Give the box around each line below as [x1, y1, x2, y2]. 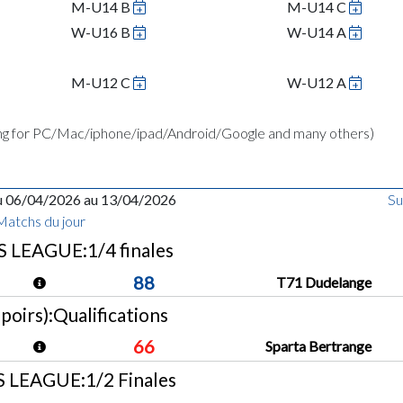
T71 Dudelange [276, 273, 372, 291]
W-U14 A [287, 23, 346, 40]
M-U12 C [71, 74, 130, 91]
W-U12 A [287, 74, 346, 91]
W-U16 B [71, 23, 130, 40]
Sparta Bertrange [265, 337, 372, 355]
